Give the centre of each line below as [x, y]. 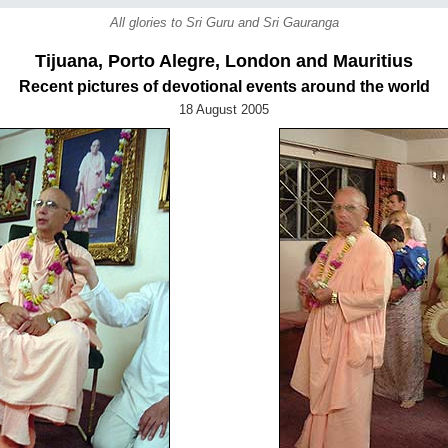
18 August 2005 [224, 109]
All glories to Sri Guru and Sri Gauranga [224, 22]
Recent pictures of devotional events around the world [224, 86]
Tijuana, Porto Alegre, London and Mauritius [224, 61]
